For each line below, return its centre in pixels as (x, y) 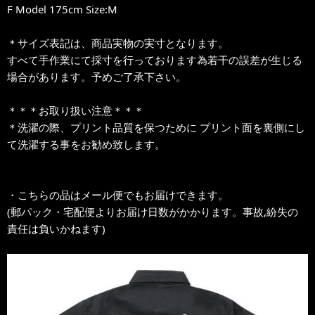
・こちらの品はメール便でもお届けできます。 (118, 195)
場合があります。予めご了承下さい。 (97, 77)
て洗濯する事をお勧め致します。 (86, 144)
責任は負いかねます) (56, 229)
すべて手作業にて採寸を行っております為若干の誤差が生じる (155, 60)
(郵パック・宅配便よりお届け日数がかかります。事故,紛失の (153, 212)
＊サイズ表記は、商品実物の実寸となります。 (118, 43)
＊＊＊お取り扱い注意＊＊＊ (76, 110)
